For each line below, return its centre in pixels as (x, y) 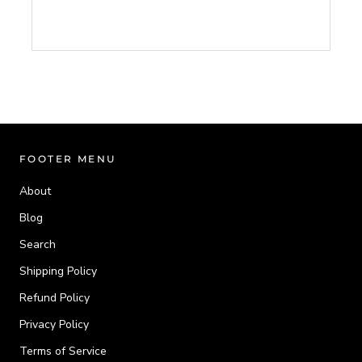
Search (38, 244)
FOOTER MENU (68, 158)
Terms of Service (63, 351)
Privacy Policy (54, 324)
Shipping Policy (58, 271)
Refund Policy (55, 297)
